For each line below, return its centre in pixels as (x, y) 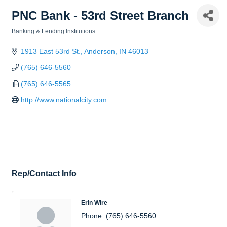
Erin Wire (94, 203)
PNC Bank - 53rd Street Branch (100, 15)
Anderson (99, 51)
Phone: (92, 216)
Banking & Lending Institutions (53, 31)
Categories (27, 38)
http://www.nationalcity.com (64, 100)
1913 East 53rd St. (50, 51)
